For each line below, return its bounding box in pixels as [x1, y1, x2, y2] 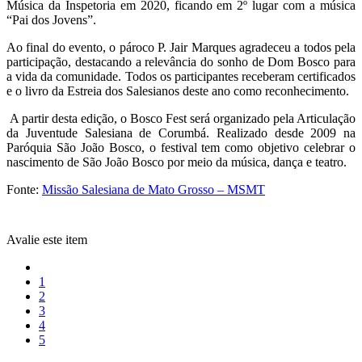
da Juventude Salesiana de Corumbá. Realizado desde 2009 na [6, 125, 356, 140]
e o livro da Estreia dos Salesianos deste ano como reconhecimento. [6, 83, 349, 98]
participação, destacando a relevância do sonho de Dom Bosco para [6, 54, 356, 69]
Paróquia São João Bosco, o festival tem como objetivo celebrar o [6, 140, 356, 154]
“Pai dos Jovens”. [6, 12, 96, 27]
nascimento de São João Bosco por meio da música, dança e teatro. [6, 154, 347, 169]
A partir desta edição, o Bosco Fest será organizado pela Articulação [6, 111, 356, 125]
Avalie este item [6, 232, 87, 246]
